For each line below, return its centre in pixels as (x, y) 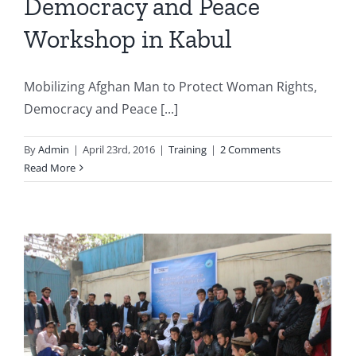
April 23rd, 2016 (119, 149)
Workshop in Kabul (128, 39)
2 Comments (250, 149)
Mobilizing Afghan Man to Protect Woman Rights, (170, 86)
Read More (50, 167)
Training (188, 149)
